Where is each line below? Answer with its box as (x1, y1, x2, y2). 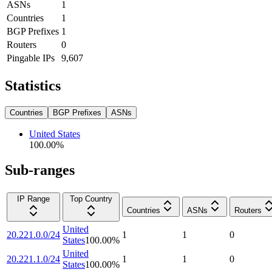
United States (29, 128, 80, 139)
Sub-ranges (5, 162, 75, 178)
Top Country (70, 194, 112, 204)
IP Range (17, 194, 50, 204)
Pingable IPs (7, 52, 55, 63)
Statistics (5, 77, 61, 93)
